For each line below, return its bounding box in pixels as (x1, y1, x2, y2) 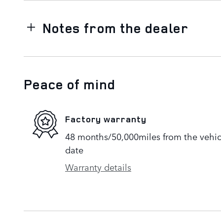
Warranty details (65, 160, 131, 173)
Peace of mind (24, 75, 116, 93)
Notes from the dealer (42, 19, 189, 37)
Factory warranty (65, 113, 147, 125)
